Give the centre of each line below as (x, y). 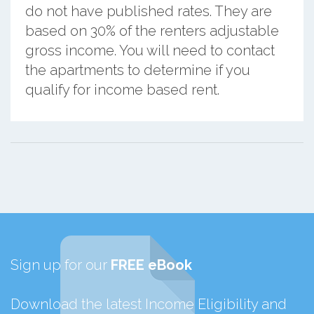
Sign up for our (61, 265)
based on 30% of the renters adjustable (152, 31)
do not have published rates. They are (148, 12)
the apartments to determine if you (137, 70)
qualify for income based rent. (122, 90)
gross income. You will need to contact (150, 51)
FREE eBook (151, 265)
